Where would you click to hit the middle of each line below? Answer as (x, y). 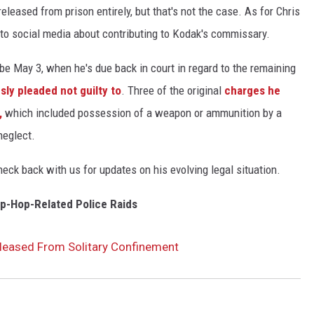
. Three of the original (173, 91)
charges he (252, 91)
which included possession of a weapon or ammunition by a (142, 113)
